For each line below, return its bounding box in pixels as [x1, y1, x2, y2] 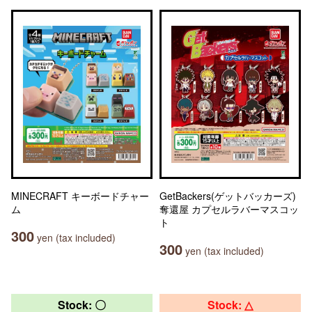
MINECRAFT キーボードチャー [11, 189, 149, 203]
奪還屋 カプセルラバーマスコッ [159, 202, 299, 216]
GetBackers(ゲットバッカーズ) [159, 189, 296, 203]
